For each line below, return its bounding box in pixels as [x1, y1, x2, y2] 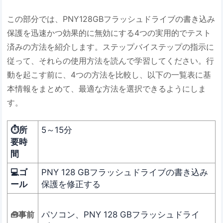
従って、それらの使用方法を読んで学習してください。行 [7, 55, 215, 66]
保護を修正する [41, 179, 101, 189]
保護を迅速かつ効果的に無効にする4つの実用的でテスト [7, 27, 212, 38]
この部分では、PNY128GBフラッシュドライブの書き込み [7, 13, 216, 24]
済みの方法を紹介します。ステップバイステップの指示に [7, 41, 215, 52]
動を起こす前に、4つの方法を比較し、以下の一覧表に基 [7, 69, 212, 80]
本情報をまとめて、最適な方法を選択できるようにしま [7, 83, 207, 94]
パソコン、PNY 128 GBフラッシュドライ [41, 209, 200, 220]
